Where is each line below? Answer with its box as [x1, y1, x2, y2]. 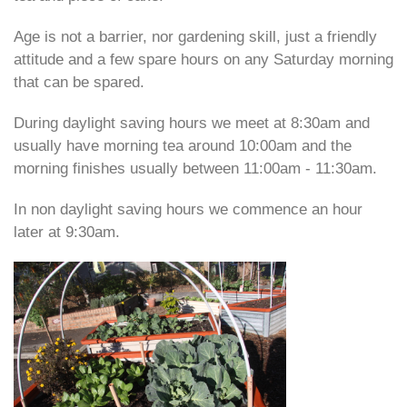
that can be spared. [14, 74, 144, 91]
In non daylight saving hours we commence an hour [14, 201, 362, 218]
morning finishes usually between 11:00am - [14, 160, 315, 177]
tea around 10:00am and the [163, 137, 352, 154]
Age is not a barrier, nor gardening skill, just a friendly [14, 28, 377, 45]
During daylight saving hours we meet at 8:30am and [14, 114, 370, 132]
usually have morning [14, 137, 163, 154]
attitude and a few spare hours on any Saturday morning [14, 51, 393, 68]
